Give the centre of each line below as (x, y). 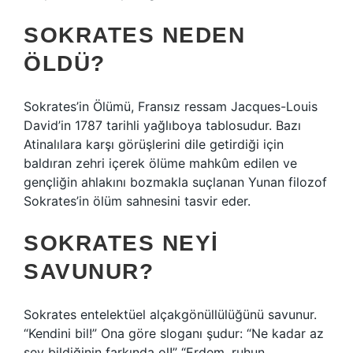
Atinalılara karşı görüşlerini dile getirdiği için (154, 144)
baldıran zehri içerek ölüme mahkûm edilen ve (160, 163)
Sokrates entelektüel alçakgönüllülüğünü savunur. (170, 314)
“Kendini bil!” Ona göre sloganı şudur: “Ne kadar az (174, 333)
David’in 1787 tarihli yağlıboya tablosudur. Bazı (162, 125)
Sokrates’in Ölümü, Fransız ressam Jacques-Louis (171, 106)
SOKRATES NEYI (121, 243)
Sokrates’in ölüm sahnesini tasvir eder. (137, 201)
